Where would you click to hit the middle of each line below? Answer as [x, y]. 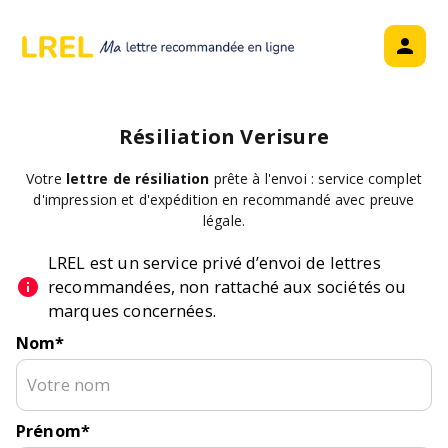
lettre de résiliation [137, 178]
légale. [224, 220]
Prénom [48, 430]
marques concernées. [132, 310]
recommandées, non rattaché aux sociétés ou [227, 286]
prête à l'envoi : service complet [316, 178]
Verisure [284, 136]
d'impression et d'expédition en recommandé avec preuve [224, 199]
